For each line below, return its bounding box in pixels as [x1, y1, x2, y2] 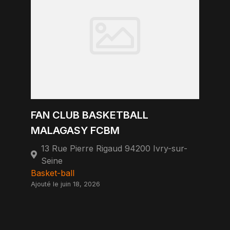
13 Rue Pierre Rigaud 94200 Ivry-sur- [41, 143, 187, 154]
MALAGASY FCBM [31, 124, 120, 137]
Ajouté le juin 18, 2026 [31, 180, 100, 188]
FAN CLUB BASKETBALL [31, 109, 148, 121]
